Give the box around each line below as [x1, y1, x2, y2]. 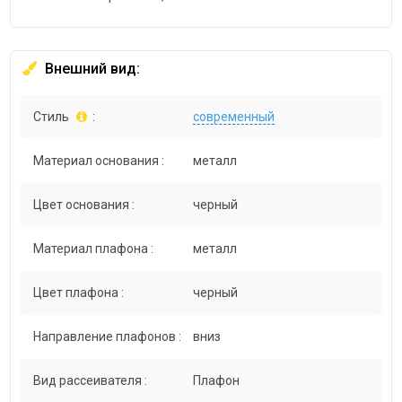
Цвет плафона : [33, 285, 125, 301]
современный [193, 109, 275, 125]
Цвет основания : [33, 197, 135, 213]
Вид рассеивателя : [33, 373, 148, 389]
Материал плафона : [33, 241, 154, 257]
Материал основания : [33, 153, 165, 169]
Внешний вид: [41, 60, 141, 78]
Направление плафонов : [33, 329, 182, 345]
